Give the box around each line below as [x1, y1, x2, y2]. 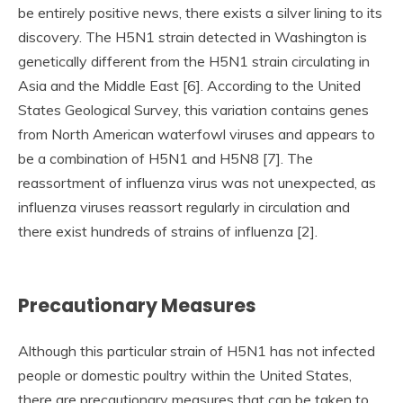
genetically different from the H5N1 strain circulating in [18, 51, 370, 70]
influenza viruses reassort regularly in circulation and [18, 197, 350, 216]
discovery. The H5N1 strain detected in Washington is [18, 27, 367, 46]
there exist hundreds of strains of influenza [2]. [18, 221, 318, 240]
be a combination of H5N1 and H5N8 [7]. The [18, 148, 313, 167]
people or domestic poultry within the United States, [18, 366, 352, 385]
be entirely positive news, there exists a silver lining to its [18, 3, 382, 22]
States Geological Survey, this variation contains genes [18, 100, 369, 119]
